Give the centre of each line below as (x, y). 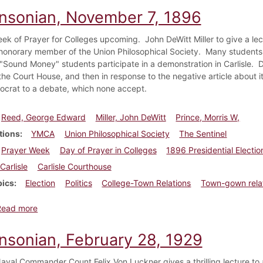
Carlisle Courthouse (74, 166)
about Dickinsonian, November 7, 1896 (112, 207)
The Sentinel (203, 133)
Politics (78, 183)
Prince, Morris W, (208, 117)
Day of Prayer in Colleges (108, 150)
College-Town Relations (146, 183)
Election (40, 183)
